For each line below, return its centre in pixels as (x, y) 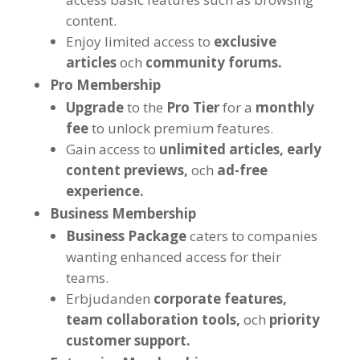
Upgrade (94, 107)
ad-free (242, 170)
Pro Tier (192, 107)
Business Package (126, 236)
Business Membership (123, 213)
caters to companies (253, 236)
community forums (211, 62)
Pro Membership (105, 85)
